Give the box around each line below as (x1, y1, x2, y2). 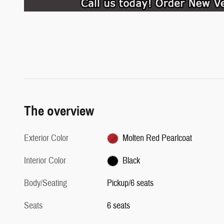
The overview (24, 102, 94, 119)
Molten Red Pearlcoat (122, 132, 192, 144)
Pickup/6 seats (107, 177, 154, 189)
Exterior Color (24, 132, 68, 144)
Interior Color (24, 154, 66, 166)
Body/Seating (24, 177, 67, 189)
